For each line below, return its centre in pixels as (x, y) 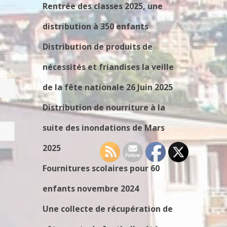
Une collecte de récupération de (107, 209)
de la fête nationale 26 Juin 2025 (107, 87)
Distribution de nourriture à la (104, 108)
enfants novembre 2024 (90, 189)
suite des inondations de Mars (103, 128)
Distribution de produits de (97, 47)
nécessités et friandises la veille (108, 67)
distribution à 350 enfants (95, 27)
